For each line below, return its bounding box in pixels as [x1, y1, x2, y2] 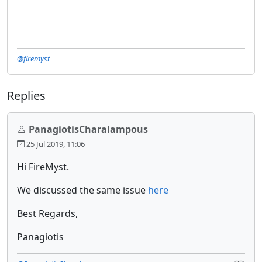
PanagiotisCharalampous [29, 122, 148, 136]
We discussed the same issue [17, 183, 148, 196]
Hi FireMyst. [17, 160, 71, 173]
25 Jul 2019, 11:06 [25, 138, 85, 149]
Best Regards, [17, 206, 78, 220]
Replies [7, 87, 46, 104]
